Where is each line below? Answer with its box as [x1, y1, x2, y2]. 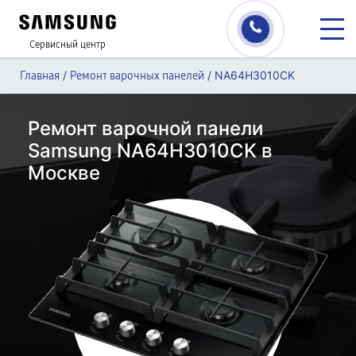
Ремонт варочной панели [28, 117, 263, 140]
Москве [28, 161, 100, 184]
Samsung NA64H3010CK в [28, 139, 273, 162]
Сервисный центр [29, 39, 106, 50]
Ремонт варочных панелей [70, 69, 204, 83]
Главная [20, 69, 60, 83]
